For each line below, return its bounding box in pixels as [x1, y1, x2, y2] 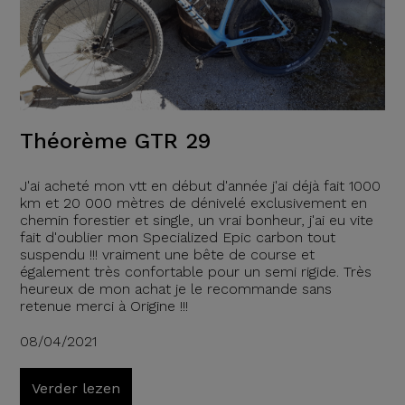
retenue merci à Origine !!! [19, 297, 188, 316]
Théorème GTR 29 [19, 128, 211, 155]
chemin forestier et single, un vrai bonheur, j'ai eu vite [19, 212, 373, 230]
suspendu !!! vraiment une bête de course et [19, 246, 315, 264]
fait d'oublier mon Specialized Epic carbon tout [19, 229, 335, 247]
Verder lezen [31, 380, 120, 398]
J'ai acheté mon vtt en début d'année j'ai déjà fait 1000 [19, 177, 381, 195]
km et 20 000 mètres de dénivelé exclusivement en [19, 194, 367, 212]
